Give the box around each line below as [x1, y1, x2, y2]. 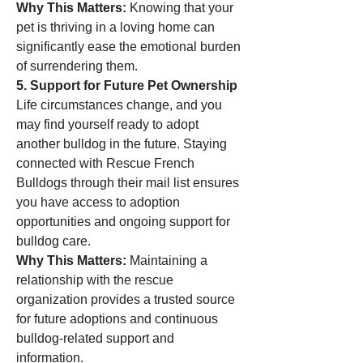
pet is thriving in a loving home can [16, 20, 215, 34]
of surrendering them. [16, 59, 138, 73]
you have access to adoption [16, 195, 180, 209]
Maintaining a [126, 254, 207, 267]
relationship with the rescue [16, 273, 173, 287]
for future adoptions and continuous [16, 312, 218, 326]
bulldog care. [16, 234, 91, 248]
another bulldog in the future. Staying [16, 137, 227, 151]
